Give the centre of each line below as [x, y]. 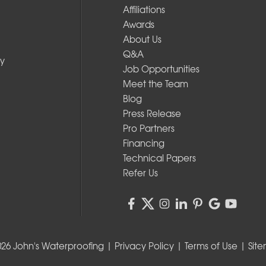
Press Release [152, 114]
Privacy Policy [144, 246]
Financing [143, 143]
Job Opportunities [161, 69]
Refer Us [140, 173]
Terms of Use [211, 246]
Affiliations [144, 10]
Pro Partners [148, 129]
